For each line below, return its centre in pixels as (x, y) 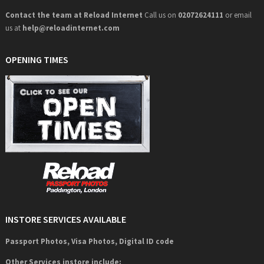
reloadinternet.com (82, 28)
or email (237, 15)
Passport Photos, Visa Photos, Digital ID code (89, 241)
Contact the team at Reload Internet (74, 15)
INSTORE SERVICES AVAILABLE (65, 219)
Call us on (160, 15)
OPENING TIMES (37, 59)
